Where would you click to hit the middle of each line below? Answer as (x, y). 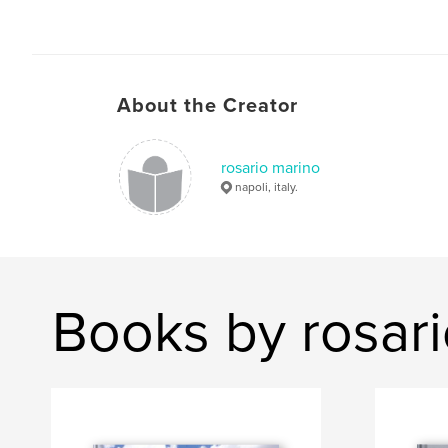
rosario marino (270, 168)
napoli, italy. (266, 187)
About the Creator (207, 106)
